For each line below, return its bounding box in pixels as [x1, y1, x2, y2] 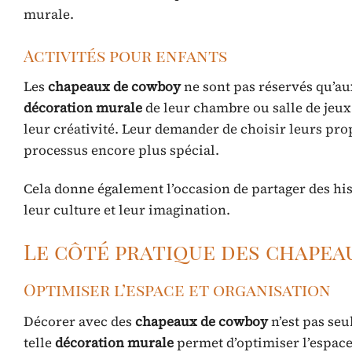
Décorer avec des [24, 311, 135, 331]
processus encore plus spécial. [24, 141, 219, 160]
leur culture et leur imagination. [24, 200, 230, 220]
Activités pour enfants [24, 43, 227, 66]
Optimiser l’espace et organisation [24, 278, 331, 301]
